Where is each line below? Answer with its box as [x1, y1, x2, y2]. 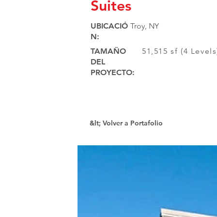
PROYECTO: [91, 68, 135, 77]
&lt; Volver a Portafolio [90, 119, 163, 127]
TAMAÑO [91, 46, 126, 56]
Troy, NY [130, 21, 159, 31]
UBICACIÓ [91, 21, 128, 31]
